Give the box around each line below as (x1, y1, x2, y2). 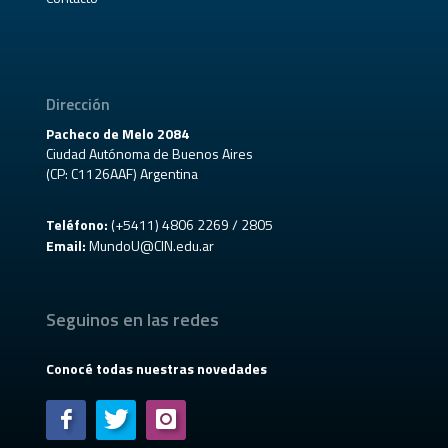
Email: (46, 235, 87, 257)
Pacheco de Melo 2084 (46, 123, 190, 145)
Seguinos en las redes (46, 306, 220, 334)
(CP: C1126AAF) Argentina (46, 163, 199, 185)
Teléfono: (46, 214, 109, 236)
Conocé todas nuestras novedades (46, 358, 268, 380)
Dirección (46, 92, 111, 117)
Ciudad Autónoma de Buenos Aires (46, 143, 254, 165)
